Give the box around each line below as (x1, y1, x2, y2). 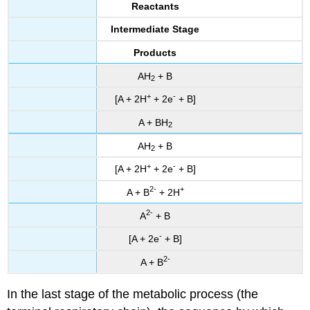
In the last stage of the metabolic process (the (7, 286, 259, 301)
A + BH (138, 116, 168, 128)
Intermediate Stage (111, 24, 199, 35)
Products (134, 46, 176, 58)
